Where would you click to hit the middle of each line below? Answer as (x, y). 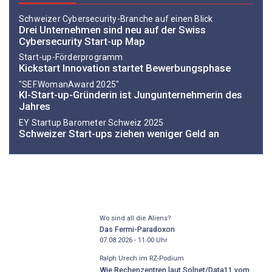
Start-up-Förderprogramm (71, 57)
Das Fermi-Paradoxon (137, 229)
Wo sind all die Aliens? (135, 218)
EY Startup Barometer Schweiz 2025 (91, 122)
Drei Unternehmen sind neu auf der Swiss (112, 29)
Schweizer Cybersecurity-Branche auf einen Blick (116, 19)
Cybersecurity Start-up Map (82, 41)
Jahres (35, 107)
